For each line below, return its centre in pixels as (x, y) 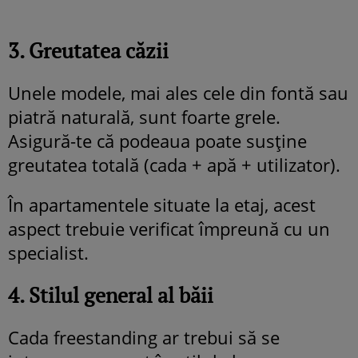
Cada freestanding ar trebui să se (144, 337)
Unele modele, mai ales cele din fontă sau (178, 92)
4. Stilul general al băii (111, 294)
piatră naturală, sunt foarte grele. (144, 116)
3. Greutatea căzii (88, 50)
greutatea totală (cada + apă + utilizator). (174, 164)
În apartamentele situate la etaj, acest (162, 204)
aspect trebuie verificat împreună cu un (169, 228)
